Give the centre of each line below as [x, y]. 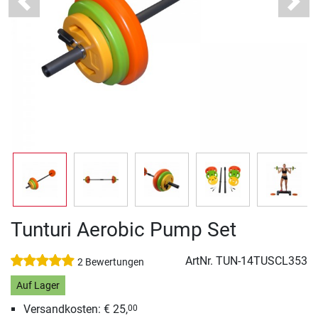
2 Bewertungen [111, 263]
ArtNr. [201, 261]
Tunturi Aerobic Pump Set [124, 230]
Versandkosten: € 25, [75, 309]
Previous [45, 9]
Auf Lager [38, 285]
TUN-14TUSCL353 [262, 261]
